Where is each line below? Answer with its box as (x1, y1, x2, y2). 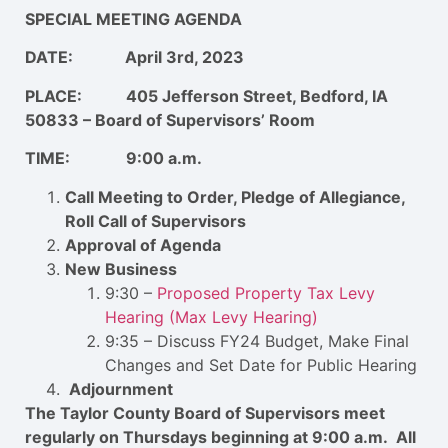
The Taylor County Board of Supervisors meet (25, 402, 385, 423)
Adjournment (65, 378, 173, 399)
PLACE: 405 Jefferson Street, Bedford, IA (25, 85, 388, 106)
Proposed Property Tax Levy (157, 282, 375, 303)
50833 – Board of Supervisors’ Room (25, 109, 315, 130)
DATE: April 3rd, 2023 (25, 47, 244, 68)
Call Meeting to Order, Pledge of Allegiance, (65, 186, 405, 207)
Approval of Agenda (65, 234, 221, 255)
